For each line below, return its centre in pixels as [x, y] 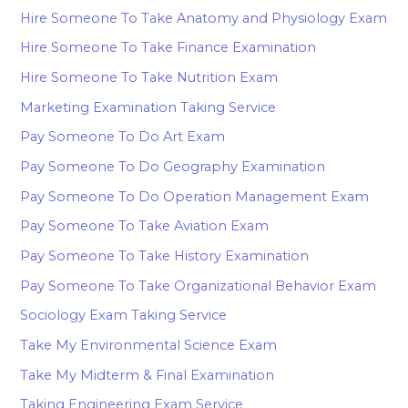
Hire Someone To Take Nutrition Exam [149, 78]
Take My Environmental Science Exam [149, 345]
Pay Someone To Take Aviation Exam [145, 226]
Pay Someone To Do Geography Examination [173, 167]
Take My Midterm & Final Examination [148, 375]
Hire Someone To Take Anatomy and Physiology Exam [204, 18]
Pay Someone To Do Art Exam [123, 137]
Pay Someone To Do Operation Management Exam [195, 196]
